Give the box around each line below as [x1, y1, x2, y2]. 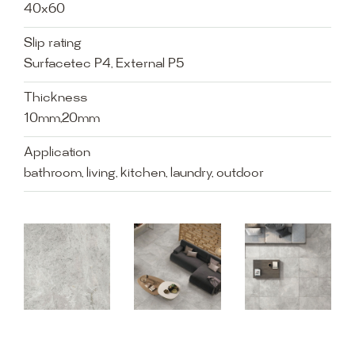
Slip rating [24, 37, 82, 51]
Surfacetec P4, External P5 [24, 58, 185, 71]
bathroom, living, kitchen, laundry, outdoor [24, 167, 264, 181]
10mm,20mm [24, 113, 100, 126]
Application [24, 147, 90, 160]
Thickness [24, 92, 87, 105]
